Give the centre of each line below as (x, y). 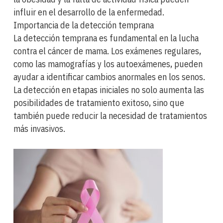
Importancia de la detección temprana (84, 25)
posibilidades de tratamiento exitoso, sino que (99, 103)
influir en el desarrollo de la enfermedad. (89, 12)
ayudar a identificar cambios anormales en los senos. (109, 77)
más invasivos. (39, 128)
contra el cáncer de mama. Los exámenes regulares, (107, 51)
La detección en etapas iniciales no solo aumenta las (109, 90)
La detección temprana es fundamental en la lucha (106, 38)
